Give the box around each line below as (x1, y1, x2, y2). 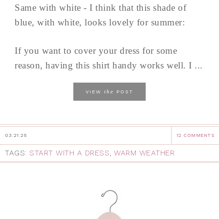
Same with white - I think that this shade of (15, 2, 186, 13)
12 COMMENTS (176, 132, 214, 138)
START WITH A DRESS (29, 149, 109, 158)
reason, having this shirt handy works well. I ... (15, 60, 203, 71)
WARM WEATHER (114, 149, 175, 158)
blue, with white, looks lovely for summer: (15, 17, 185, 28)
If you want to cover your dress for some (15, 45, 177, 56)
